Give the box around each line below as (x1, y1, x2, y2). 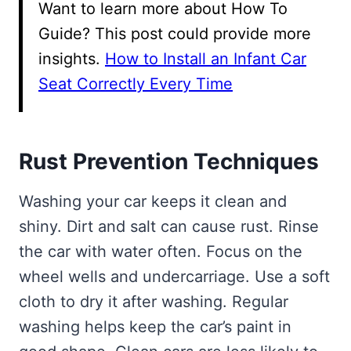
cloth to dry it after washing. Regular (19, 291, 288, 311)
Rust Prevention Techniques (19, 147, 319, 175)
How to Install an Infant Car (105, 49, 306, 68)
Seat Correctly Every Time (38, 74, 233, 93)
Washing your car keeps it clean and (19, 191, 287, 211)
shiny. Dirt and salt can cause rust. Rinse (19, 216, 319, 236)
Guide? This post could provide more (38, 24, 311, 43)
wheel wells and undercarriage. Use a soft (19, 266, 330, 286)
